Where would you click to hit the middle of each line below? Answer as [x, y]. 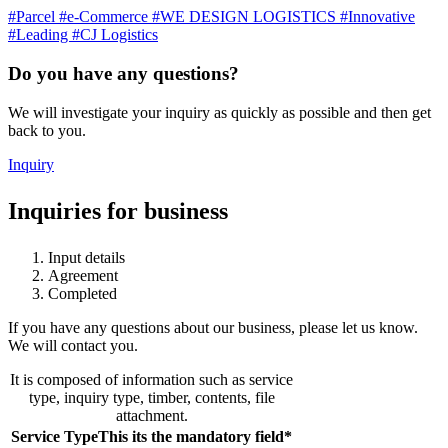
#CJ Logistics [115, 35]
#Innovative [377, 17]
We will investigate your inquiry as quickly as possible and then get [219, 112]
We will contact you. [73, 345]
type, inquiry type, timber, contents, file [151, 397]
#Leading [40, 35]
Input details [86, 257]
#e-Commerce [105, 17]
